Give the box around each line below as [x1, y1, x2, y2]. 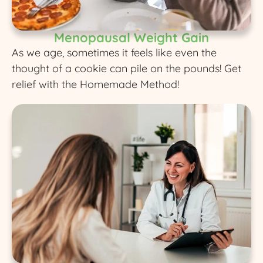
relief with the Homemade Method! [12, 77, 179, 92]
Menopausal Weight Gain [54, 29, 209, 46]
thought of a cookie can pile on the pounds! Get [12, 62, 241, 76]
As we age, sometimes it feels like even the [12, 46, 217, 60]
